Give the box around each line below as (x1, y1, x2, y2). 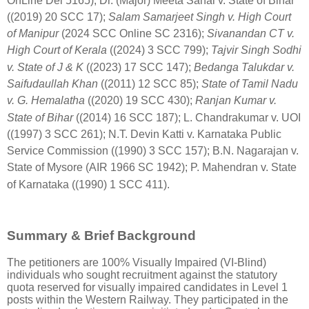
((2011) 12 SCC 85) (98, 78, 196, 90)
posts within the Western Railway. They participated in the (7, 293, 288, 306)
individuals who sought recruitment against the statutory (7, 268, 277, 281)
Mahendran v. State (202, 161, 297, 174)
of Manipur (7, 28, 59, 40)
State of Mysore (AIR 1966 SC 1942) (7, 161, 185, 174)
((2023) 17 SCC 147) (83, 61, 188, 74)
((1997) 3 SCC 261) (7, 128, 103, 141)
